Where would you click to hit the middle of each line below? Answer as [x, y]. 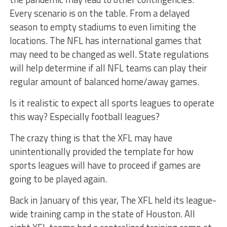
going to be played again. [58, 179]
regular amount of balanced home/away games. [104, 82]
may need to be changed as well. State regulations [109, 54]
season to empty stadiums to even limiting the [103, 27]
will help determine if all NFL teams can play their [108, 68]
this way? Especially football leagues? [84, 117]
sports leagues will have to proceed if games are [105, 165]
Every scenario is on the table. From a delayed [99, 13]
